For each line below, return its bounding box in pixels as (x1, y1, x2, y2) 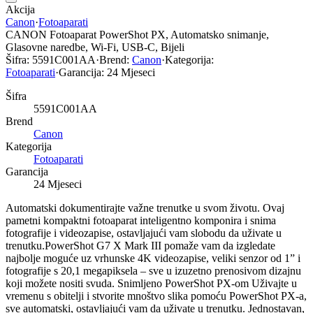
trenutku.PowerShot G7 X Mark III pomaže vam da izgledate (6, 239, 275, 252)
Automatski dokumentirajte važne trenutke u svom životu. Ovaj (6, 201, 284, 214)
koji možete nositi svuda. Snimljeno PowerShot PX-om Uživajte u (6, 277, 297, 289)
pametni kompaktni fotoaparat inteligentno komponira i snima (6, 214, 276, 226)
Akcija (6, 3, 35, 15)
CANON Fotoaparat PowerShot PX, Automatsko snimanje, (6, 28, 269, 41)
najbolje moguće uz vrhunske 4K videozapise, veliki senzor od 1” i (6, 252, 300, 264)
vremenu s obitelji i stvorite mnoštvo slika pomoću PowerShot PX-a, (6, 289, 307, 302)
